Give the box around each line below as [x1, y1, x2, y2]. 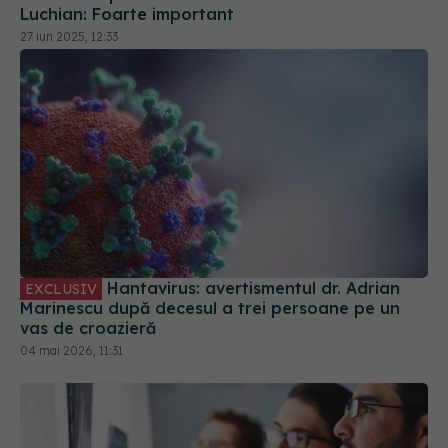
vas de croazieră [20, 318, 156, 339]
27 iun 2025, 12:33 [20, 28, 118, 44]
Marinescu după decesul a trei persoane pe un [20, 298, 400, 319]
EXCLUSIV [25, 280, 97, 299]
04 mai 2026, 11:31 [20, 343, 123, 359]
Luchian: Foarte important [20, 3, 234, 24]
